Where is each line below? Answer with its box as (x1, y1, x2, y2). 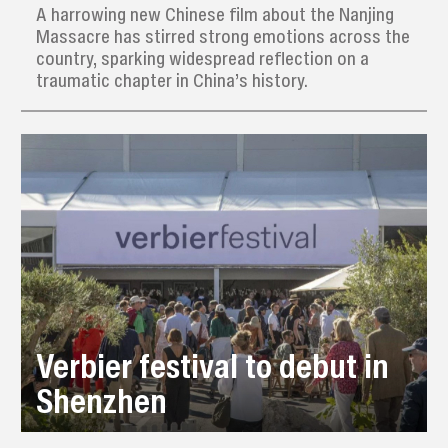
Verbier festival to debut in (36, 340, 390, 390)
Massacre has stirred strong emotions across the (35, 23, 410, 50)
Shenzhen (36, 375, 168, 425)
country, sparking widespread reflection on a (35, 45, 369, 72)
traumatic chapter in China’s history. (35, 67, 308, 94)
